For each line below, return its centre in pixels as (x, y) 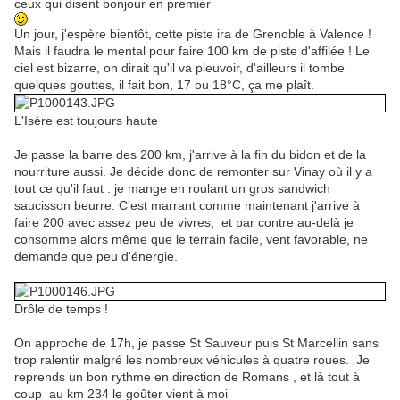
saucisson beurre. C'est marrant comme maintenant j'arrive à (187, 206)
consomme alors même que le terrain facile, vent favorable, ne (191, 240)
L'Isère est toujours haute (86, 121)
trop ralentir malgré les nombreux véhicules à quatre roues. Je (192, 360)
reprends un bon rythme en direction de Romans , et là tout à (187, 377)
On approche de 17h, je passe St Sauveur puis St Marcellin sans (196, 343)
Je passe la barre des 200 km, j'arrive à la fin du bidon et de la (190, 155)
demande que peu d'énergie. (96, 257)
